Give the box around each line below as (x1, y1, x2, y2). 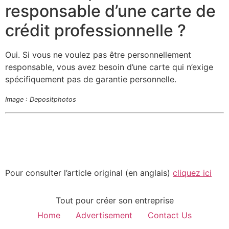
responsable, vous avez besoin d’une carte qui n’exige (5, 61, 213, 72)
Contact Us (148, 210, 192, 221)
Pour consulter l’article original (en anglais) (5, 167, 173, 178)
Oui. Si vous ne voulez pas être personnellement (5, 49, 191, 60)
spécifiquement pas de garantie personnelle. (5, 74, 176, 84)
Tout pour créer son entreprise (55, 195, 174, 206)
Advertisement (76, 210, 132, 221)
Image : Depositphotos (5, 96, 76, 104)
